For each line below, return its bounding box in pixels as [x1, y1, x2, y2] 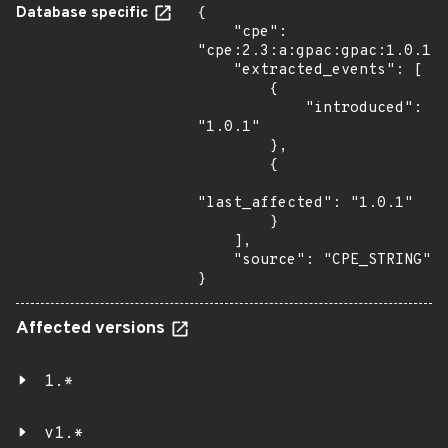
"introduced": [197, 99, 305, 118]
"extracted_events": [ [197, 61, 233, 80]
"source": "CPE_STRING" [197, 251, 233, 270]
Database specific [16, 4, 152, 23]
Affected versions [16, 318, 169, 340]
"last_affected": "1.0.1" [197, 194, 413, 213]
